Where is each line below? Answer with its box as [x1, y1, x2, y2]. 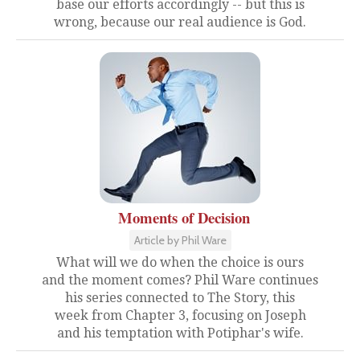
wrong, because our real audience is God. [54, 14, 306, 30]
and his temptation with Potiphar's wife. [56, 325, 304, 341]
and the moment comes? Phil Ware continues [42, 272, 318, 288]
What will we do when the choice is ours [56, 255, 304, 270]
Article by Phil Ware [133, 233, 227, 247]
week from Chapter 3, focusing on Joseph [54, 308, 306, 323]
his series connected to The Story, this [65, 290, 295, 305]
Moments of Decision [118, 207, 250, 228]
